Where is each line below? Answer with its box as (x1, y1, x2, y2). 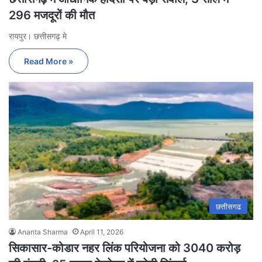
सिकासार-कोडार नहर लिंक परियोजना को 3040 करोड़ (9, 240, 240, 255)
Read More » (24, 56, 73, 66)
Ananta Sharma (18, 227, 68, 236)
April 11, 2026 (80, 227, 123, 236)
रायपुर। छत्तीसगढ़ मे (9, 30, 67, 41)
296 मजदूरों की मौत (9, 8, 95, 22)
